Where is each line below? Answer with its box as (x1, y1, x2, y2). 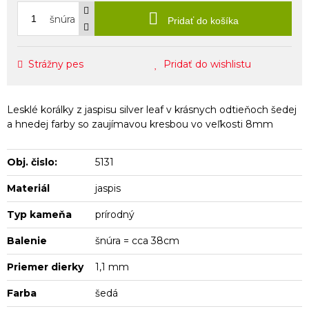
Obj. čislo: (7, 155, 57, 168)
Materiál (7, 181, 50, 195)
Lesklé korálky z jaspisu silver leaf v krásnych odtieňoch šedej (7, 103, 297, 116)
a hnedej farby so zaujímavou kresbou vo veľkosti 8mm (7, 117, 273, 130)
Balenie (7, 234, 47, 247)
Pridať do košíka (164, 14, 239, 26)
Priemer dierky (7, 260, 83, 273)
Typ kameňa (7, 208, 72, 221)
